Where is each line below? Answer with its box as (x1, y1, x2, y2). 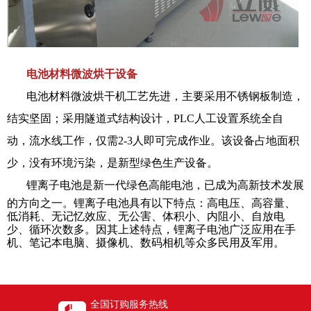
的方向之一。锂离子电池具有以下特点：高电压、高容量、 (7, 197, 296, 210)
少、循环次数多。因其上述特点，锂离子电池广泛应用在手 (7, 224, 296, 236)
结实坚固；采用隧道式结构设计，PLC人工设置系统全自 (7, 112, 283, 125)
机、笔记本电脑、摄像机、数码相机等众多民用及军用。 (7, 237, 285, 249)
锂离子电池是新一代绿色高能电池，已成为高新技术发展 (26, 179, 304, 192)
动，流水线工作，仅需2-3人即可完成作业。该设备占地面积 (7, 135, 299, 147)
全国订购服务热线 (90, 299, 169, 310)
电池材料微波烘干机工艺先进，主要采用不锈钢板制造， (7, 90, 304, 103)
